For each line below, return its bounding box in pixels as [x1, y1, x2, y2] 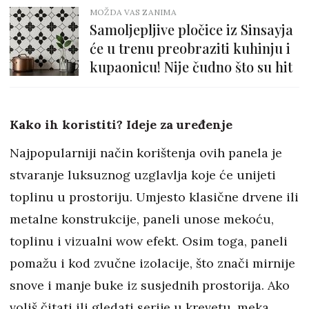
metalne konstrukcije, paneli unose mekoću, [10, 210, 274, 227]
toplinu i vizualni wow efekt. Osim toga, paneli [10, 232, 288, 249]
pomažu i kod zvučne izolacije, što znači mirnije [10, 255, 295, 271]
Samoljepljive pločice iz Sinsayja [90, 19, 293, 39]
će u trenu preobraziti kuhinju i [90, 38, 290, 57]
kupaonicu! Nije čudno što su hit [90, 57, 292, 76]
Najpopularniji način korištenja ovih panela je [10, 144, 282, 161]
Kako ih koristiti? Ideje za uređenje [10, 116, 232, 132]
